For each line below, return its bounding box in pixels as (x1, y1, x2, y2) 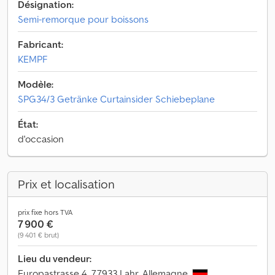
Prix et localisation (18, 176, 115, 192)
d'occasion (18, 133, 64, 145)
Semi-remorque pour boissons (18, 13, 149, 25)
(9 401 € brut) (18, 230, 59, 239)
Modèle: (18, 78, 53, 90)
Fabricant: (18, 38, 63, 50)
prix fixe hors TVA (18, 207, 72, 217)
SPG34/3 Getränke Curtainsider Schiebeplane (18, 93, 215, 105)
